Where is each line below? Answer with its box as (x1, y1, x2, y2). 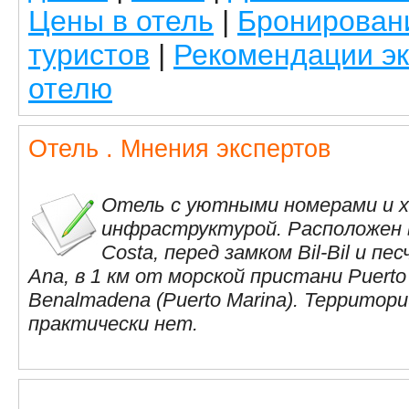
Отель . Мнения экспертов (28, 134, 330, 163)
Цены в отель (28, 5, 214, 37)
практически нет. (28, 312, 198, 335)
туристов (28, 38, 150, 71)
